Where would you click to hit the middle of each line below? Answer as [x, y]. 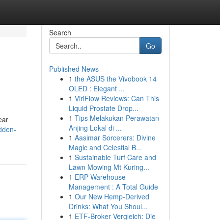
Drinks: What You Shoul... [108, 206]
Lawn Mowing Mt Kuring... [109, 167]
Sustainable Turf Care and [115, 157]
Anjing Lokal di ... [95, 128]
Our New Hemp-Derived [112, 196]
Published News [74, 69]
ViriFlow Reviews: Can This [117, 98]
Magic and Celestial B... [105, 147]
